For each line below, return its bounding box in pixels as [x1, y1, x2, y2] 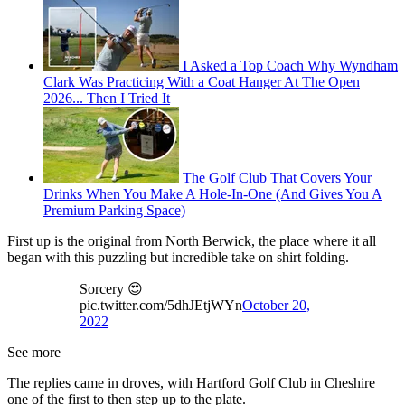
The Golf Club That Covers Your [183, 170, 372, 186]
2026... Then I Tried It [43, 90, 170, 107]
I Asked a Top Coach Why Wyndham [183, 58, 398, 74]
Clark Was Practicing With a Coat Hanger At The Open [43, 74, 360, 90]
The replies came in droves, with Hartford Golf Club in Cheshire [7, 375, 375, 391]
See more [7, 344, 61, 361]
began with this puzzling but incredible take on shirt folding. [7, 250, 349, 266]
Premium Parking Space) [43, 202, 185, 219]
